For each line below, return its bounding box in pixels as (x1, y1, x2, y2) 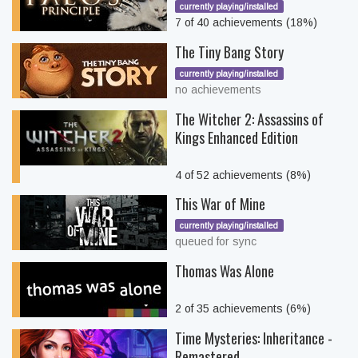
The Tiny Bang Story (175, 42, 284, 62)
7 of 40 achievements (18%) (175, 16, 317, 29)
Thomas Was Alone (175, 261, 274, 281)
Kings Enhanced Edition (175, 127, 298, 148)
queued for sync (175, 235, 257, 248)
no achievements (175, 83, 261, 96)
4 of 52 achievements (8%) (175, 169, 311, 181)
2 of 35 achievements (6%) (175, 302, 311, 315)
